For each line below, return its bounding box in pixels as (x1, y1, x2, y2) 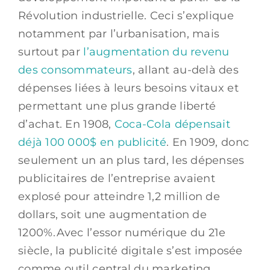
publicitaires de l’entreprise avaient (18, 171, 215, 185)
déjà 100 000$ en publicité (18, 135, 167, 149)
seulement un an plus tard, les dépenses (18, 153, 245, 167)
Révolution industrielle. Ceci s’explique (18, 8, 234, 22)
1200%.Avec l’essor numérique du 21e (18, 225, 226, 239)
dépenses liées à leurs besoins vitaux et (18, 81, 239, 95)
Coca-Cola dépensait (114, 117, 231, 131)
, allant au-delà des (132, 63, 239, 77)
